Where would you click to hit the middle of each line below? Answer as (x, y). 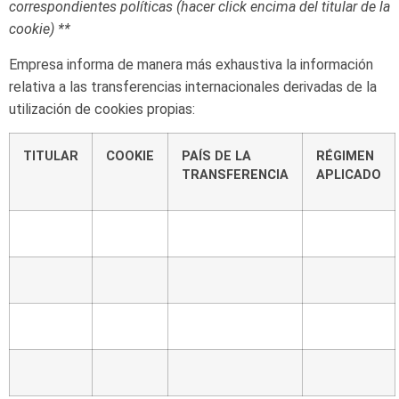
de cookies (109, 109)
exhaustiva (249, 64)
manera (160, 64)
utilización (40, 109)
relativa (32, 86)
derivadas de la (330, 86)
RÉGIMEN (345, 156)
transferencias (136, 86)
